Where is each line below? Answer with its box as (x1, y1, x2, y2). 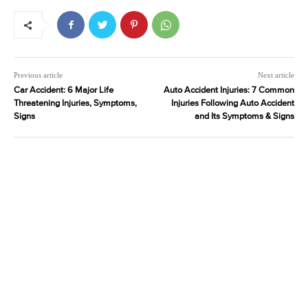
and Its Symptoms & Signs (194, 112, 294, 122)
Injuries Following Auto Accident (170, 99, 294, 109)
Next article (257, 71, 294, 80)
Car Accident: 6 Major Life (14, 86, 113, 96)
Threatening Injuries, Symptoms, (14, 99, 137, 109)
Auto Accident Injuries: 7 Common (163, 86, 294, 96)
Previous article (14, 71, 63, 80)
